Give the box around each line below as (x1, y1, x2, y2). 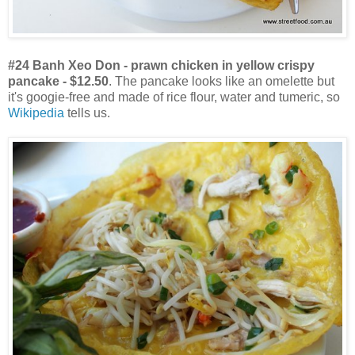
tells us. (64, 105, 110, 120)
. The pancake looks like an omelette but (109, 74, 334, 88)
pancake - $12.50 (8, 74, 109, 88)
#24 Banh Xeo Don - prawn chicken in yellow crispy (8, 58, 315, 72)
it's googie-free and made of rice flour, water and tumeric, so (8, 90, 340, 104)
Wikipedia (8, 105, 64, 120)
